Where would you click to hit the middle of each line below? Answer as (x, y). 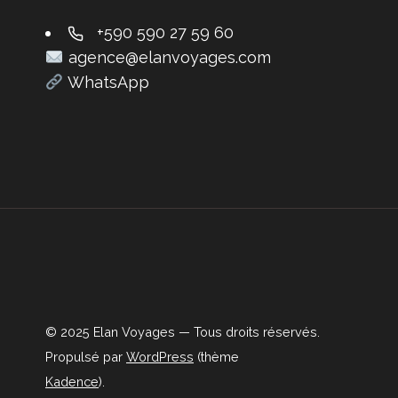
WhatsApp (108, 82)
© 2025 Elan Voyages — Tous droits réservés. (183, 332)
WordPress (160, 357)
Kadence (72, 382)
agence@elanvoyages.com (169, 57)
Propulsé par (86, 357)
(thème (216, 357)
